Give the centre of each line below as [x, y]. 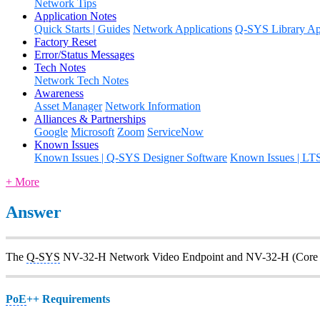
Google [51, 131]
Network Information [153, 106]
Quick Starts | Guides [82, 29]
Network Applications [182, 29]
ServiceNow [175, 131]
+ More [22, 181]
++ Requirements [68, 299]
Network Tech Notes [81, 80]
